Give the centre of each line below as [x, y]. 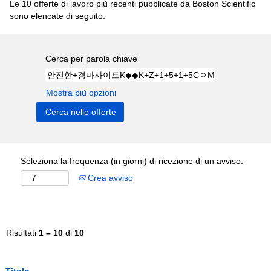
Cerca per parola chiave [91, 59]
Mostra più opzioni [81, 93]
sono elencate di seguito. [57, 16]
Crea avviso [109, 178]
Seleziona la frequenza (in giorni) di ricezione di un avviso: [132, 161]
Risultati [22, 233]
